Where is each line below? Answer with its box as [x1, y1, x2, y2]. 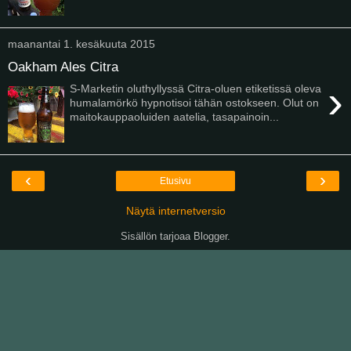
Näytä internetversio [125, 204, 226, 217]
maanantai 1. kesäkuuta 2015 [8, 38, 155, 50]
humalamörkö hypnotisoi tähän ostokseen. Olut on [70, 96, 320, 110]
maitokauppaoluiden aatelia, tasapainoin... [70, 110, 280, 124]
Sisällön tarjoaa [121, 230, 194, 242]
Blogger [194, 230, 227, 242]
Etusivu [160, 175, 191, 186]
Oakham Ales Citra [8, 58, 118, 74]
